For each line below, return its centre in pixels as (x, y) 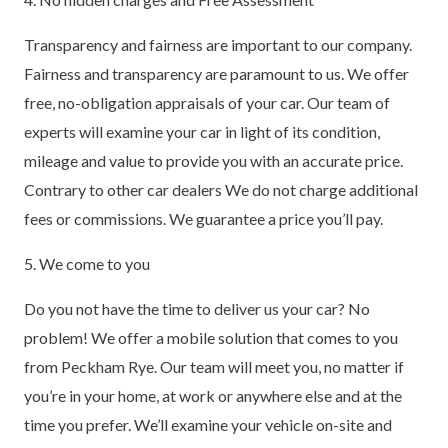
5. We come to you (87, 263)
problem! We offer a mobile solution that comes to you (211, 337)
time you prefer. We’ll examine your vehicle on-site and (208, 424)
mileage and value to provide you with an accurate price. (213, 160)
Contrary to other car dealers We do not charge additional (221, 189)
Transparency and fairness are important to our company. (218, 44)
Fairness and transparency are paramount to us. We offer (216, 73)
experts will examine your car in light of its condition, (202, 131)
